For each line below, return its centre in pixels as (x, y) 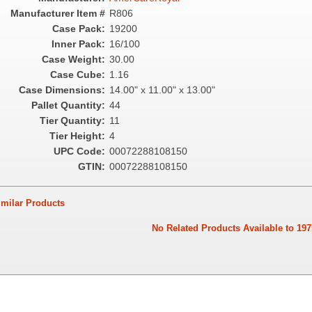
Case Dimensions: (62, 90)
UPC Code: (79, 151)
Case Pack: (78, 29)
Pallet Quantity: (68, 105)
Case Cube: (77, 75)
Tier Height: (77, 136)
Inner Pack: (78, 44)
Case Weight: (73, 59)
